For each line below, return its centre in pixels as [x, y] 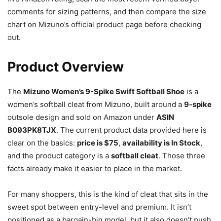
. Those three [182, 155]
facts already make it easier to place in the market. [95, 168]
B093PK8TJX [32, 130]
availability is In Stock [161, 143]
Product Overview [66, 67]
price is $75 [98, 143]
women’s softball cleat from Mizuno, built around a [96, 104]
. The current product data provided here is [131, 130]
